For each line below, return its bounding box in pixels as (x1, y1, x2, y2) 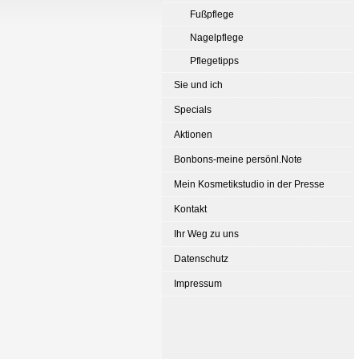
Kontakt (174, 204, 207, 215)
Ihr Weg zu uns (174, 228, 239, 240)
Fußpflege (190, 9, 234, 20)
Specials (174, 104, 212, 115)
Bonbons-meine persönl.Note (174, 154, 302, 165)
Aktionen (174, 129, 212, 140)
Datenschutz (174, 253, 228, 264)
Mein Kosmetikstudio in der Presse (174, 179, 325, 190)
